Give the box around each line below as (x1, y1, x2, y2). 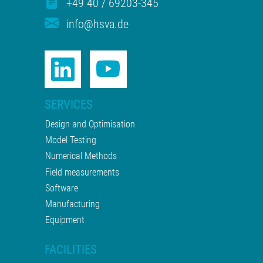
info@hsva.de (66, 17, 129, 32)
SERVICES (45, 97, 93, 112)
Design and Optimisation (45, 119, 136, 130)
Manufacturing (45, 198, 100, 210)
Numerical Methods (45, 150, 117, 162)
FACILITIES (45, 242, 97, 257)
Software (45, 182, 79, 194)
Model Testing (45, 134, 97, 146)
